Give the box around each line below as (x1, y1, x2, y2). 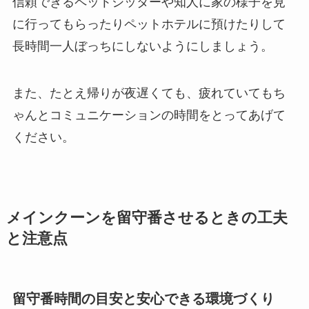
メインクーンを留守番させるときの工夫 (6, 210, 288, 227)
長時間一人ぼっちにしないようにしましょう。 (12, 39, 273, 54)
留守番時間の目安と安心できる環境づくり (12, 291, 275, 307)
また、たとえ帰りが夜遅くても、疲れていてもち (12, 86, 286, 101)
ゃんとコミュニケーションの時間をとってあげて (12, 108, 286, 123)
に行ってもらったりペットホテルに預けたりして (12, 17, 286, 32)
